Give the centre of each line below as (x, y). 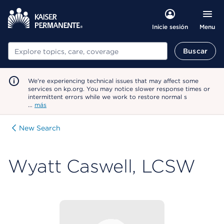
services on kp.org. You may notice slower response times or (119, 89)
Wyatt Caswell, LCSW (102, 166)
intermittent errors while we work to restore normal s (107, 97)
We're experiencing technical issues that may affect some (113, 81)
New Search (40, 128)
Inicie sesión (170, 27)
